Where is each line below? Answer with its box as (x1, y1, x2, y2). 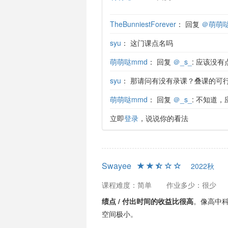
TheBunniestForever (109, 19, 176, 29)
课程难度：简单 (101, 180, 152, 190)
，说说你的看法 (138, 113, 188, 123)
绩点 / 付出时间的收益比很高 (101, 196, 193, 206)
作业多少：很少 (166, 180, 216, 190)
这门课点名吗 (130, 38, 173, 48)
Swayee (101, 160, 131, 172)
